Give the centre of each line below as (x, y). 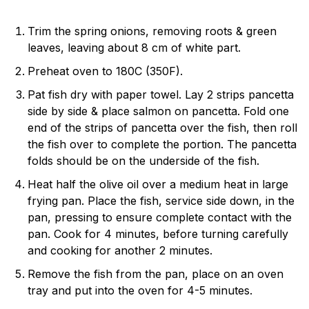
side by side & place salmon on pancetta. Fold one (158, 111)
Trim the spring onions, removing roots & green (152, 31)
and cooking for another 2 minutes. (120, 250)
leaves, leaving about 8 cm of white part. (134, 47)
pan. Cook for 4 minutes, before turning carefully (158, 233)
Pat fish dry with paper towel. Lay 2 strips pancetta (161, 94)
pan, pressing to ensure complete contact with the (160, 217)
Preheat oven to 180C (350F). (105, 71)
